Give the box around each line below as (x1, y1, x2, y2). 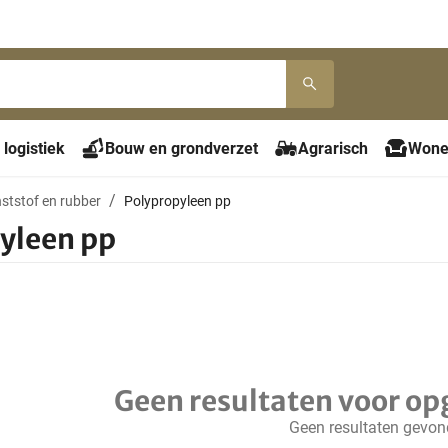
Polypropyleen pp (124, 192, 231, 209)
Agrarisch (298, 138, 368, 158)
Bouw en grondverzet (105, 138, 258, 158)
